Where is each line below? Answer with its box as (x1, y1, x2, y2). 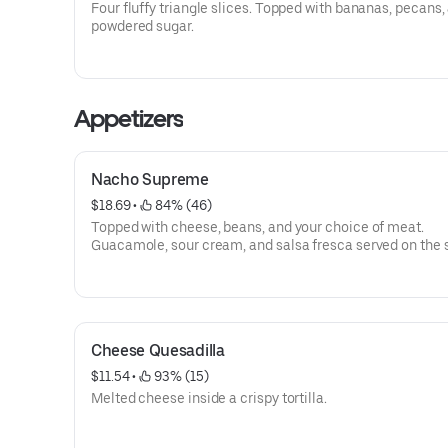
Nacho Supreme (91, 170, 209, 189)
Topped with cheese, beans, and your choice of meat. (91, 219, 424, 235)
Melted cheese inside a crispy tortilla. (91, 390, 327, 406)
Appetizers (74, 104, 184, 133)
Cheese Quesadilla (91, 341, 225, 360)
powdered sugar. (91, 18, 194, 34)
